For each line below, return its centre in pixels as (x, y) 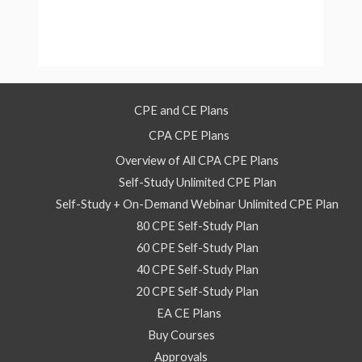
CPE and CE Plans (181, 111)
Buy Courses (181, 335)
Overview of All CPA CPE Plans (197, 160)
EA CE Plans (189, 313)
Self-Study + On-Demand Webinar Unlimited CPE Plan (197, 204)
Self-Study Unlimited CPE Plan (197, 182)
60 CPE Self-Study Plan (197, 247)
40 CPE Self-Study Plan (197, 269)
